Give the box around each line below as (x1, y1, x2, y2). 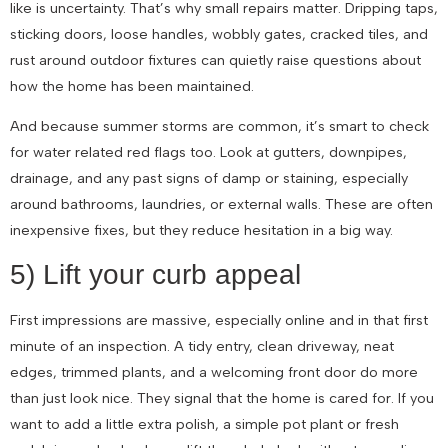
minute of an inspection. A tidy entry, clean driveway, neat (10, 336, 394, 355)
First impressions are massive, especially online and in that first (10, 310, 428, 329)
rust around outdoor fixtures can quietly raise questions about (10, 50, 421, 69)
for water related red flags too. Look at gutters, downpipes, (10, 143, 407, 162)
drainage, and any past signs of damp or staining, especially (10, 169, 408, 188)
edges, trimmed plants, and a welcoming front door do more (10, 362, 418, 381)
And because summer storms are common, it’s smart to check (10, 117, 429, 136)
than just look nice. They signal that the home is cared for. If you (10, 388, 434, 407)
